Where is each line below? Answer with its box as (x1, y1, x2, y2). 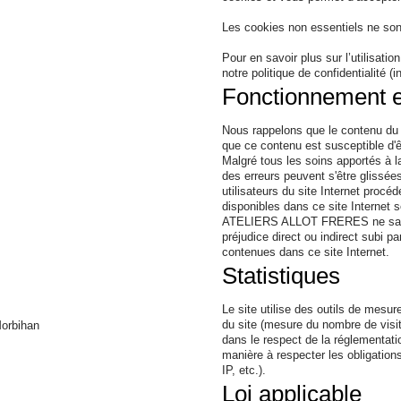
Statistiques (222, 263, 341, 288)
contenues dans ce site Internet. (222, 245, 390, 259)
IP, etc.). (222, 363, 267, 377)
